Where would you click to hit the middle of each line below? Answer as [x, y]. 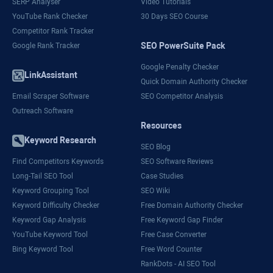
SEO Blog [155, 147]
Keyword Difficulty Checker [56, 206]
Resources [161, 126]
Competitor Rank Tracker [53, 31]
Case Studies [162, 176]
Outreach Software [43, 111]
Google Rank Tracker [46, 46]
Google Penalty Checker [179, 67]
